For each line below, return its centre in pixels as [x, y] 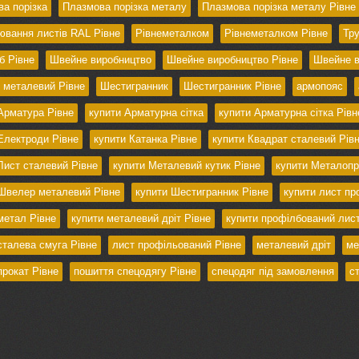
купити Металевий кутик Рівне [186, 166]
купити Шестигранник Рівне [202, 192]
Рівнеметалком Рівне [276, 34]
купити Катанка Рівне [145, 139]
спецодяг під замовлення [272, 272]
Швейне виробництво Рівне [232, 60]
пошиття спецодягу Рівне [135, 272]
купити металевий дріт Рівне [141, 219]
